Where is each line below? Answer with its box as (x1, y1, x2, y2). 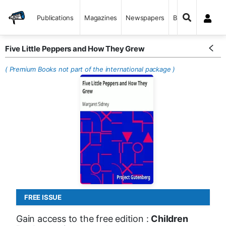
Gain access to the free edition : (16, 213, 151, 224)
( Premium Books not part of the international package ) (5, 65, 175, 73)
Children (151, 213, 188, 224)
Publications (37, 13, 74, 22)
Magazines (84, 13, 118, 22)
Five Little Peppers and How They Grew (5, 44, 145, 53)
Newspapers (126, 13, 165, 22)
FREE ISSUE (24, 193, 62, 201)
